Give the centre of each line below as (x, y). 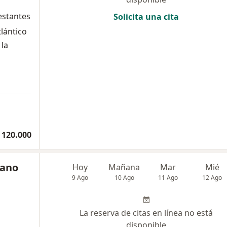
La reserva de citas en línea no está (146, 213)
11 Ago (168, 177)
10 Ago (124, 177)
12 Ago (212, 177)
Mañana (124, 167)
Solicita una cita (146, 17)
